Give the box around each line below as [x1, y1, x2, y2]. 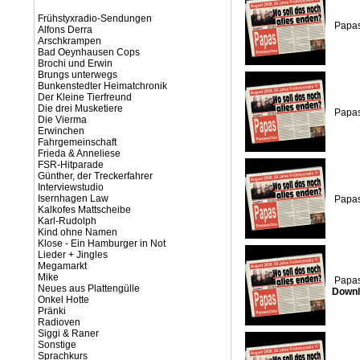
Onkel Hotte [38, 294, 89, 305]
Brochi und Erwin [38, 58, 112, 69]
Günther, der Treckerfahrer [38, 170, 153, 182]
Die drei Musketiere [38, 103, 123, 114]
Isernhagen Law [38, 193, 108, 204]
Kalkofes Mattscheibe [38, 204, 131, 215]
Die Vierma [38, 114, 87, 125]
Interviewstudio [38, 182, 104, 193]
